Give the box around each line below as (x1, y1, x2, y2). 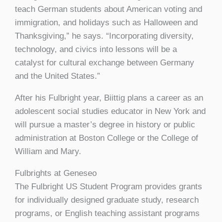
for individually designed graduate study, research (15, 195, 199, 205)
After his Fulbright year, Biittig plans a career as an (15, 93, 203, 103)
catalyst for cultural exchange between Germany (15, 58, 194, 68)
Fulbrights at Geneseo (15, 168, 97, 178)
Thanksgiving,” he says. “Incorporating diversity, (15, 31, 194, 41)
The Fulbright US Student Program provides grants (15, 182, 202, 192)
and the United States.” (15, 71, 100, 81)
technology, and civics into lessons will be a (15, 45, 177, 55)
